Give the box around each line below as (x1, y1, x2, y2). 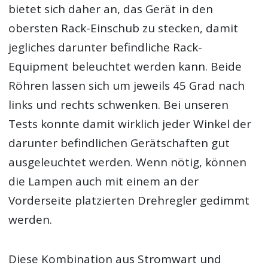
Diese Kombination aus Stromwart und (8, 251, 222, 267)
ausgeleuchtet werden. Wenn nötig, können (8, 154, 247, 170)
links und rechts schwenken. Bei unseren (8, 96, 229, 112)
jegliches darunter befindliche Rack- (8, 39, 203, 55)
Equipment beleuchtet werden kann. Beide (8, 58, 242, 74)
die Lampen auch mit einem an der (8, 173, 199, 189)
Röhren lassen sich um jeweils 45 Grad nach (8, 77, 245, 93)
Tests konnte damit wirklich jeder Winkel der (8, 115, 252, 132)
